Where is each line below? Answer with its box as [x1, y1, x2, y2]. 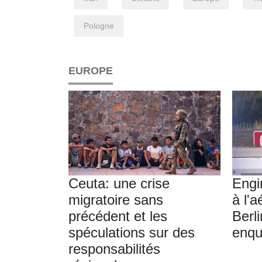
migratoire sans [68, 192, 163, 208]
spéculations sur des [68, 225, 195, 241]
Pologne [84, 21, 114, 31]
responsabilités [68, 241, 160, 257]
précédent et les [68, 208, 167, 225]
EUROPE [68, 65, 113, 77]
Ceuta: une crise [68, 175, 170, 192]
